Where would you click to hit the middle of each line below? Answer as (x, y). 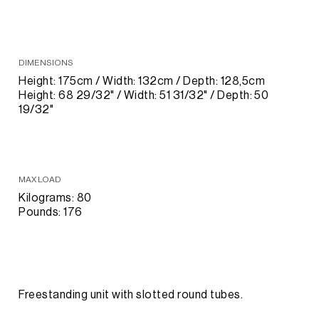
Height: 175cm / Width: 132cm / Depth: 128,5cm (142, 81)
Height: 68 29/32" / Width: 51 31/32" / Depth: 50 (144, 95)
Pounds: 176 (51, 212)
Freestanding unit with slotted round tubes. (131, 294)
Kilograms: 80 (55, 198)
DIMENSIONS (46, 63)
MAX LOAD (40, 179)
